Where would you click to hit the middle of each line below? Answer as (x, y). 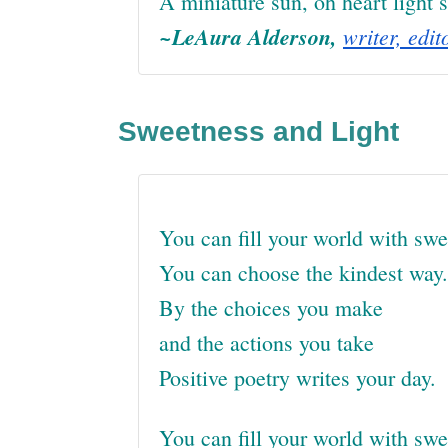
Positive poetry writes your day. (297, 377)
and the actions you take (266, 342)
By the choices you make (271, 307)
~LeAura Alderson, (251, 36)
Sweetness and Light (258, 131)
